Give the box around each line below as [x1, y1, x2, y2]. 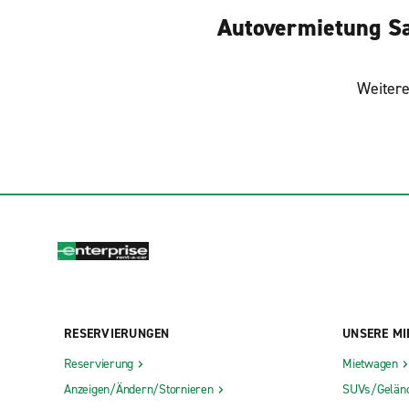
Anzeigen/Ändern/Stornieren [64, 380, 214, 398]
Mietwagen [342, 354, 398, 372]
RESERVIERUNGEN [64, 324, 170, 342]
